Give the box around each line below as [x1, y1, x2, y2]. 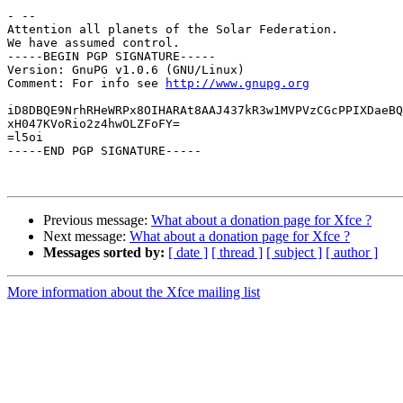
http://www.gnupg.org [166, 76, 309, 91]
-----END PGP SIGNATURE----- [7, 144, 201, 158]
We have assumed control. [7, 36, 180, 50]
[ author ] [326, 245, 378, 261]
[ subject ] [266, 245, 322, 261]
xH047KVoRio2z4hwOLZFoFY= [7, 117, 180, 131]
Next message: [43, 228, 130, 245]
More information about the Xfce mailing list [7, 284, 260, 300]
